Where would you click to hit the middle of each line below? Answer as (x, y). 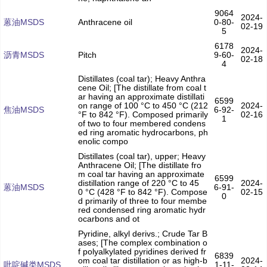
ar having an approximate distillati (141, 97)
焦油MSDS (24, 110)
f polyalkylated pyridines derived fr (142, 252)
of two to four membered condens (142, 124)
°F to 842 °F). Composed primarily (143, 115)
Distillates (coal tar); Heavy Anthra (142, 79)
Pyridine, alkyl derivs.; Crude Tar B (143, 234)
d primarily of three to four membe (142, 201)
